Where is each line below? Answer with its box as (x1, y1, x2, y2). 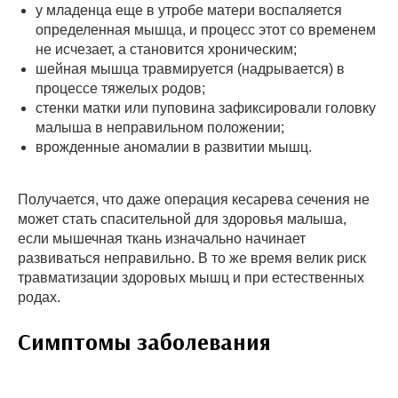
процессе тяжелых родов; (36, 80, 205, 96)
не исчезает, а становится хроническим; (36, 41, 297, 57)
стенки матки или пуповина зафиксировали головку (36, 99, 376, 115)
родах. (18, 289, 60, 305)
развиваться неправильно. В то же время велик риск (18, 250, 366, 266)
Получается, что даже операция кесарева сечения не (18, 191, 370, 207)
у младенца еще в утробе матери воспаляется (36, 2, 342, 18)
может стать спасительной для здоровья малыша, (18, 211, 346, 227)
